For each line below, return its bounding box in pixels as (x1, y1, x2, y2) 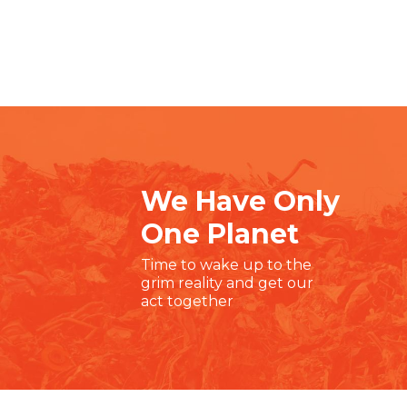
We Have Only (141, 184, 340, 218)
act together (141, 293, 233, 310)
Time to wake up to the (141, 256, 312, 273)
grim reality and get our (141, 274, 313, 292)
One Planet (141, 217, 299, 251)
